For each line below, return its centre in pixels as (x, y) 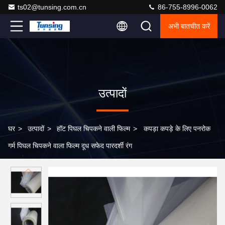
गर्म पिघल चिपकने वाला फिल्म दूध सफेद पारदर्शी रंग (70, 146)
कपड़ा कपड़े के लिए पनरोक (177, 129)
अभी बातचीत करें (189, 26)
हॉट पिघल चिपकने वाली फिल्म (93, 129)
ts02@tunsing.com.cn (52, 7)
